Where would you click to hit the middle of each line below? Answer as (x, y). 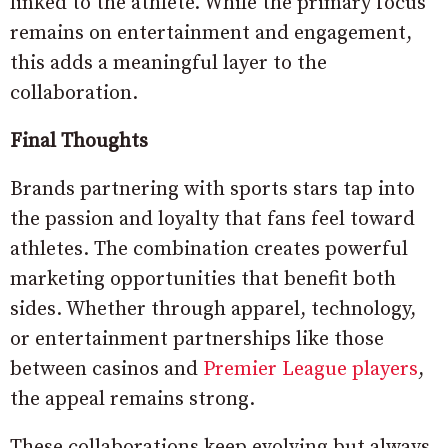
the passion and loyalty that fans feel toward (212, 219)
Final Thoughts (79, 141)
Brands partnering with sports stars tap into (212, 189)
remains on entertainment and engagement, (211, 33)
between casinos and (104, 369)
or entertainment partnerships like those (197, 339)
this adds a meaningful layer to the (168, 63)
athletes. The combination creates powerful (209, 249)
